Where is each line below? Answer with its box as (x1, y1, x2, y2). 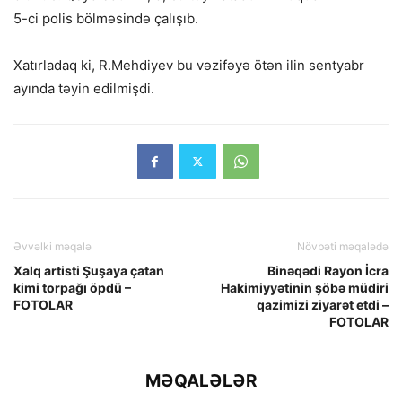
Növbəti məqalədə (297, 239, 389, 253)
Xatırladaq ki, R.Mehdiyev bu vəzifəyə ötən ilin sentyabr (13, 56, 364, 74)
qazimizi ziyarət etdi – (257, 296, 389, 312)
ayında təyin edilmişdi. (13, 79, 154, 97)
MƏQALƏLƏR (145, 370, 257, 391)
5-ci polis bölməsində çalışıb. (13, 9, 198, 27)
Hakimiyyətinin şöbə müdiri (221, 279, 389, 295)
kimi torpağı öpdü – (13, 279, 131, 295)
